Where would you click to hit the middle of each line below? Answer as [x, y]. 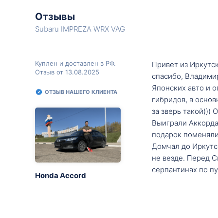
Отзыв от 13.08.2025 [67, 72]
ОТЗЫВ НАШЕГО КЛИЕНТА [81, 92]
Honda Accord [61, 175]
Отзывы [55, 17]
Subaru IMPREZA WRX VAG [80, 29]
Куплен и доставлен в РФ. [75, 63]
